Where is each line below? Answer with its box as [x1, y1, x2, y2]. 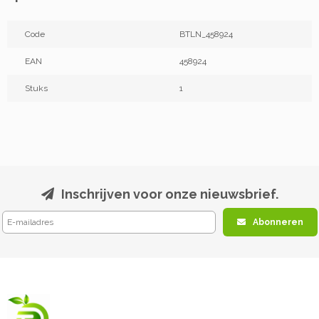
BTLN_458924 [179, 29, 233, 39]
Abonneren [252, 217, 303, 227]
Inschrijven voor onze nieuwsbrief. [61, 187, 278, 202]
